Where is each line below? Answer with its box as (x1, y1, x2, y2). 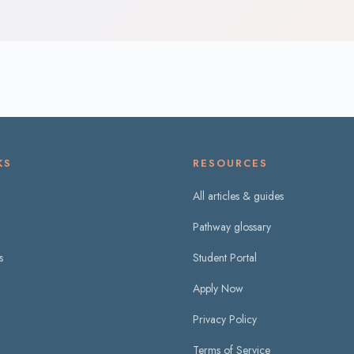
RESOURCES (193, 156, 268, 171)
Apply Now (193, 281, 243, 296)
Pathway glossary (193, 219, 271, 235)
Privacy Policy (193, 311, 257, 327)
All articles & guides (193, 188, 284, 204)
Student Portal (193, 250, 257, 265)
